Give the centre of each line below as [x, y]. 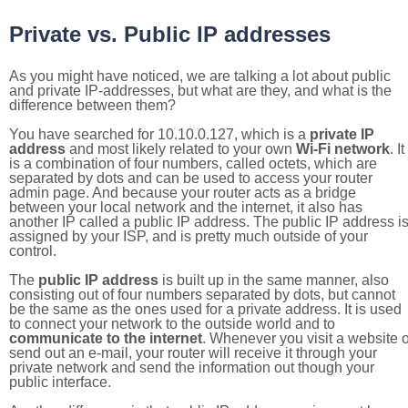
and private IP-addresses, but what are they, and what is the [200, 91]
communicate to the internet [106, 338]
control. [33, 251]
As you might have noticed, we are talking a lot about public [200, 76]
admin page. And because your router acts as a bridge [183, 193]
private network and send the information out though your [192, 367]
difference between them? [92, 105]
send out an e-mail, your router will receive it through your [193, 353]
